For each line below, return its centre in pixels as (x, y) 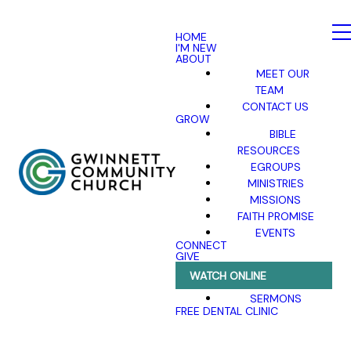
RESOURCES (269, 150)
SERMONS (275, 298)
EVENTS (276, 232)
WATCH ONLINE (228, 275)
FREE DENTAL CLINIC (227, 311)
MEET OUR (282, 73)
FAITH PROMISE (275, 215)
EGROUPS (275, 166)
